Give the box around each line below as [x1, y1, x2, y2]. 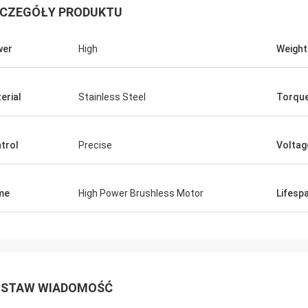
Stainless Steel [78, 91, 146, 102]
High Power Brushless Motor [78, 188, 203, 199]
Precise [78, 140, 112, 151]
